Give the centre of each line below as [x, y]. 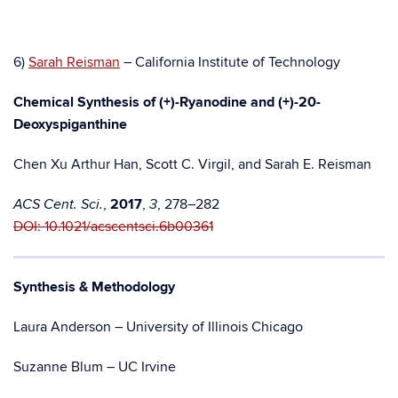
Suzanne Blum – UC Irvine [95, 367]
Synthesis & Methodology [94, 287]
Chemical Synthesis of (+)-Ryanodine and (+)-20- [167, 102]
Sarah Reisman [74, 62]
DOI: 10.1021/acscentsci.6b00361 [113, 227]
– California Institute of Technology [230, 62]
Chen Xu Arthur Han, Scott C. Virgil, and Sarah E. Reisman [192, 164]
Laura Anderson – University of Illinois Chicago [158, 327]
